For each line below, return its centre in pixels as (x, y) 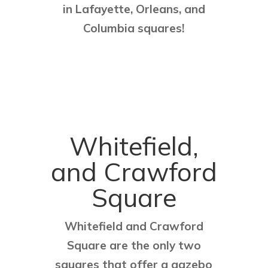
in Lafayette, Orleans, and (134, 9)
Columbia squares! (134, 28)
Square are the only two (134, 246)
